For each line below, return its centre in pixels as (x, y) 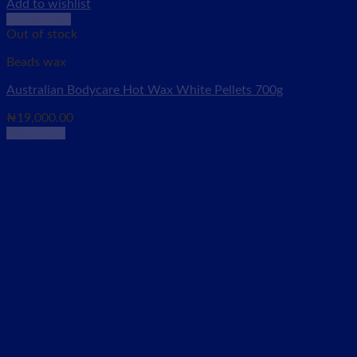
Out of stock (42, 34)
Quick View (39, 19)
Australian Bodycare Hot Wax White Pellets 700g (145, 90)
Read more (36, 133)
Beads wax (36, 62)
